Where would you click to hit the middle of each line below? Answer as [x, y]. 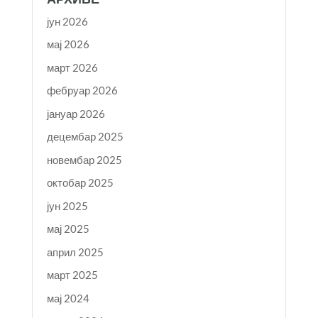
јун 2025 [67, 205]
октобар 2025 [80, 183]
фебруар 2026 [82, 91]
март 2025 [72, 275]
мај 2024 [68, 298]
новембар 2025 [84, 159]
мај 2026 [68, 44]
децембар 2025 [85, 137]
